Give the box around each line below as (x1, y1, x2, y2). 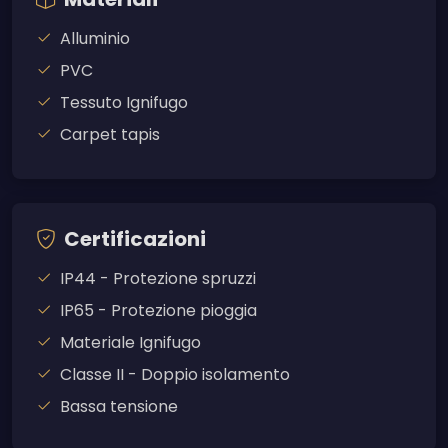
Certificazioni (64, 225, 206, 254)
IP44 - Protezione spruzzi (60, 267, 256, 291)
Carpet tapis (60, 123, 160, 147)
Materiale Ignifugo (60, 331, 201, 355)
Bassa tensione (60, 395, 178, 419)
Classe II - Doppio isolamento (60, 363, 290, 387)
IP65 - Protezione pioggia (60, 299, 257, 323)
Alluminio (60, 27, 130, 51)
